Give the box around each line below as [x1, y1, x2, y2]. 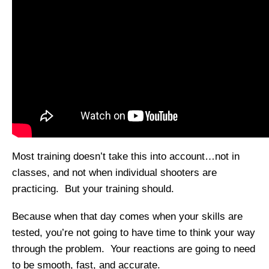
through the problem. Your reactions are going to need [12, 243, 255, 255]
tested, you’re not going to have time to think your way [12, 226, 255, 238]
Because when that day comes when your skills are [12, 210, 243, 222]
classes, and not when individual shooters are [12, 167, 217, 179]
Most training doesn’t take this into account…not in [12, 151, 240, 163]
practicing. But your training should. [12, 183, 174, 195]
